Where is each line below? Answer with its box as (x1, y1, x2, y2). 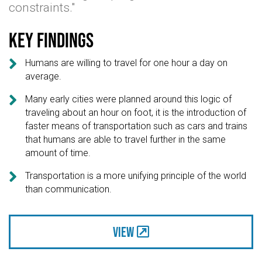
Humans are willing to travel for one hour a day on (25, 57, 228, 68)
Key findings (9, 29, 94, 52)
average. (25, 70, 62, 82)
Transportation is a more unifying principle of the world (25, 170, 247, 181)
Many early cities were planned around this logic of (25, 93, 232, 105)
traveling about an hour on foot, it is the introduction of (25, 106, 247, 118)
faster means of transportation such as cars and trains (25, 120, 248, 132)
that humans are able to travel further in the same (25, 133, 226, 145)
